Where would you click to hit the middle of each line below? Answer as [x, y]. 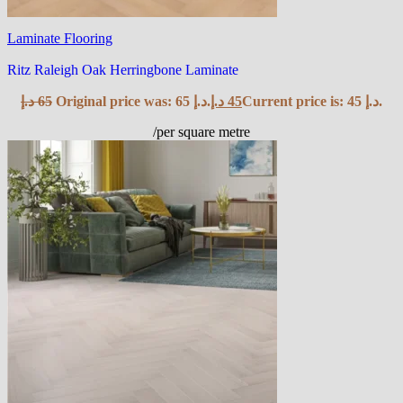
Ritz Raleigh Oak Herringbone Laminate [123, 69]
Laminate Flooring [60, 38]
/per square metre [201, 131]
